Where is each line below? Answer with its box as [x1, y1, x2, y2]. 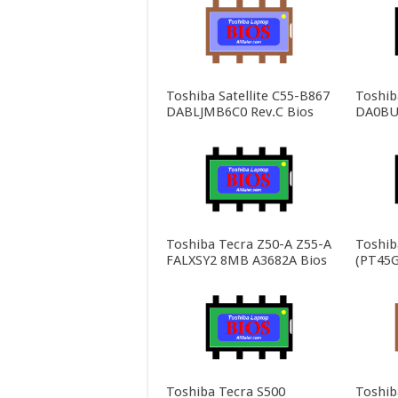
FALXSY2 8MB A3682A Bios [166, 251, 327, 268]
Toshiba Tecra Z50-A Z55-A [166, 235, 331, 252]
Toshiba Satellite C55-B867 [166, 88, 330, 105]
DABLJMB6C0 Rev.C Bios [166, 104, 314, 121]
